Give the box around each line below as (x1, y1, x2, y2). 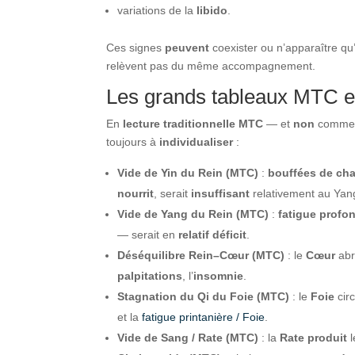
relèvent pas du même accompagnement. (106, 59, 316, 72)
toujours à (106, 135, 160, 148)
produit (307, 330, 348, 344)
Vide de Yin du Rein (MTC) (117, 166, 259, 179)
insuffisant (191, 186, 250, 200)
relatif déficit (178, 227, 247, 241)
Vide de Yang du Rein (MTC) (117, 207, 269, 220)
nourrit (117, 186, 155, 200)
